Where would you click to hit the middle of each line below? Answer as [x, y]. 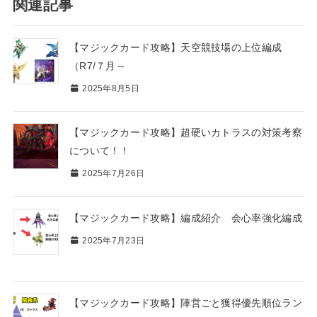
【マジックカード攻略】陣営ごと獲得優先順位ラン [185, 302]
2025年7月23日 [112, 240]
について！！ [99, 151]
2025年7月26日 [112, 174]
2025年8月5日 [109, 88]
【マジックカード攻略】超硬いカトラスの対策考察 [185, 133]
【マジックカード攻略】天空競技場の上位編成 [175, 47]
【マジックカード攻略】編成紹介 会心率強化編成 [185, 218]
